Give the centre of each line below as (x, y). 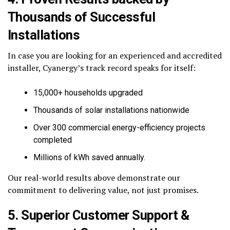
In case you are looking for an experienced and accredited (115, 55)
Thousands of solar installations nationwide (111, 110)
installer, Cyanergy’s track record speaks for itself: (102, 68)
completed (53, 140)
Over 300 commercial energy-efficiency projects (119, 127)
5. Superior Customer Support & (99, 215)
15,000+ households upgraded (88, 92)
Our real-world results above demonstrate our (94, 177)
